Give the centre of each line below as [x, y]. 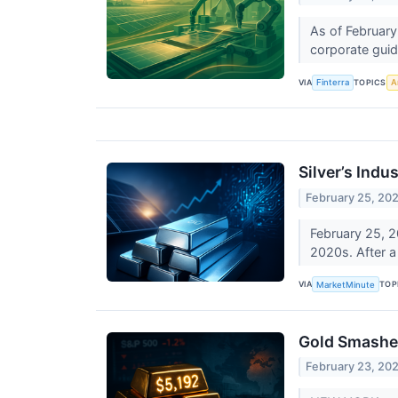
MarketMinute [346, 284]
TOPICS [370, 82]
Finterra [333, 83]
